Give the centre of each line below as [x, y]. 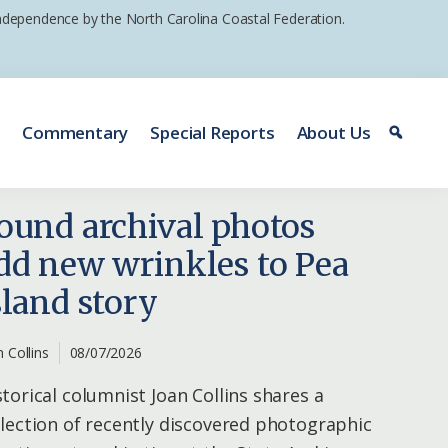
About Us [334, 132]
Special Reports [212, 132]
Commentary [75, 132]
